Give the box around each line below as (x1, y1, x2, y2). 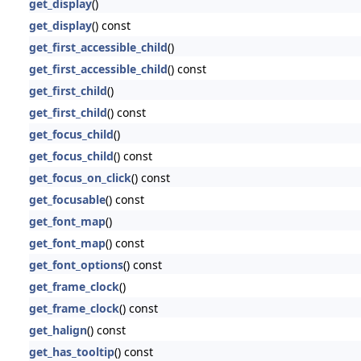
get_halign (28, 322, 87, 338)
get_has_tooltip (28, 343, 114, 359)
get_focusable (28, 191, 106, 207)
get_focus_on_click (28, 169, 131, 185)
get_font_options (28, 256, 123, 272)
